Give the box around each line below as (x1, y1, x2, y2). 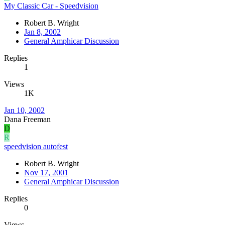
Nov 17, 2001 (24, 168, 68, 177)
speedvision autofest (4, 142, 68, 151)
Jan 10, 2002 (4, 105, 45, 115)
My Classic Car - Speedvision (4, 1, 98, 10)
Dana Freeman (4, 115, 51, 124)
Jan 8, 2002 (24, 27, 61, 36)
